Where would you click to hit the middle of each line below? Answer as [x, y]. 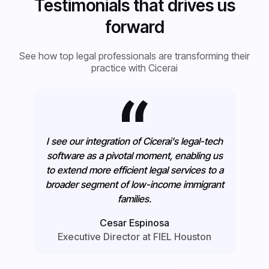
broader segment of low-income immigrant [134, 184]
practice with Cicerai [134, 68]
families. [134, 198]
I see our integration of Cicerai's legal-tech [134, 141]
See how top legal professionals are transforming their [134, 56]
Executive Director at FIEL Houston [134, 236]
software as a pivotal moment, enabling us [134, 155]
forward [134, 27]
